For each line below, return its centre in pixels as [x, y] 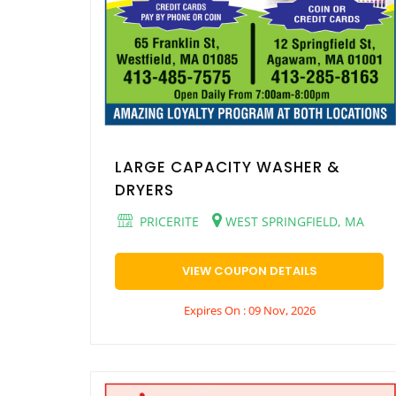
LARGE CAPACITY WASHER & [228, 167]
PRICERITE [168, 221]
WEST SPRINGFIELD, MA [293, 221]
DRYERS [145, 190]
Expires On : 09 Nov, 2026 [249, 310]
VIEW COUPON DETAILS [249, 270]
